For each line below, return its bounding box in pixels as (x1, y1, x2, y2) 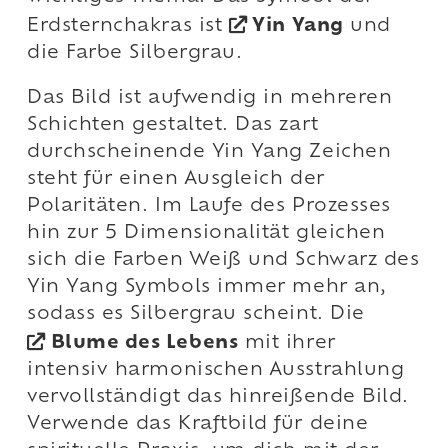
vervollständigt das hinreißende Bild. (27, 388, 409, 408)
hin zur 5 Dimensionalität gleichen (27, 224, 386, 244)
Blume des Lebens (50, 334, 239, 354)
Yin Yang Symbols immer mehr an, (27, 278, 386, 298)
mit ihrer (238, 334, 336, 354)
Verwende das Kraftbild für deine (27, 415, 369, 435)
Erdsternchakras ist (27, 17, 229, 37)
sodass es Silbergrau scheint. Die (27, 305, 365, 325)
